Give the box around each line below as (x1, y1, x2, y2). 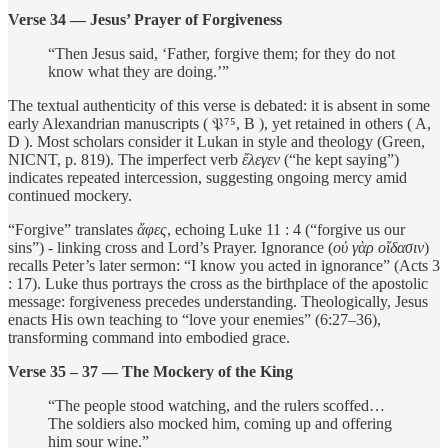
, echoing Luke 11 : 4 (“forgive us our (167, 220, 405, 238)
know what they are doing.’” (48, 62, 229, 80)
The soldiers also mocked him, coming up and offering (48, 414, 392, 432)
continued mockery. (8, 186, 132, 204)
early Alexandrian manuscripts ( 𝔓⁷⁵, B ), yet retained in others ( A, (8, 114, 431, 132)
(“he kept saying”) (280, 150, 399, 168)
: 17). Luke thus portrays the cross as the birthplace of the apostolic (8, 274, 428, 292)
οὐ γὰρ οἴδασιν (333, 238, 424, 256)
